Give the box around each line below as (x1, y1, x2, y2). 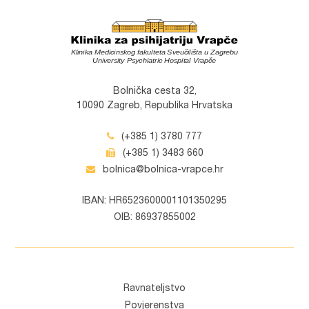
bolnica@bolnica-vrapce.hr (99, 166, 223, 176)
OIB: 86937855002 (113, 213, 196, 223)
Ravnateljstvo (123, 284, 186, 295)
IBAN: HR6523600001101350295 (82, 197, 227, 207)
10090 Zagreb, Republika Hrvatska (77, 101, 232, 112)
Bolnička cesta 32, (112, 87, 197, 97)
